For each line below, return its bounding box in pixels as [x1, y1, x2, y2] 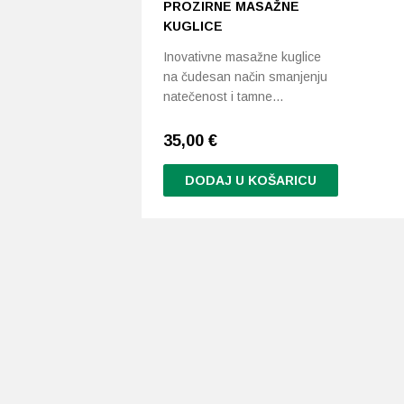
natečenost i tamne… [163, 89, 284, 104]
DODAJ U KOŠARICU [184, 173, 317, 188]
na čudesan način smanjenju [163, 69, 327, 84]
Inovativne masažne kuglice [163, 50, 321, 64]
